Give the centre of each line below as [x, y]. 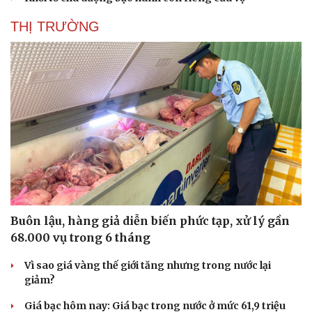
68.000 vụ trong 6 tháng [80, 237]
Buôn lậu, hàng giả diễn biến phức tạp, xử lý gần [150, 220]
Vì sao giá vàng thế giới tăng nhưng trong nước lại [148, 265]
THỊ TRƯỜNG [55, 26]
